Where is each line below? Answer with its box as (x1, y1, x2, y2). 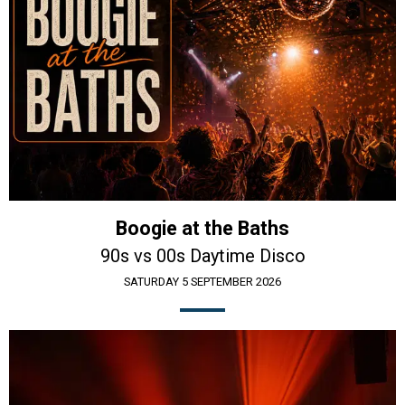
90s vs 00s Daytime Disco (99, 245, 306, 268)
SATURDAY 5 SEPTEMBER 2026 (124, 275, 281, 289)
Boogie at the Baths (116, 217, 289, 240)
